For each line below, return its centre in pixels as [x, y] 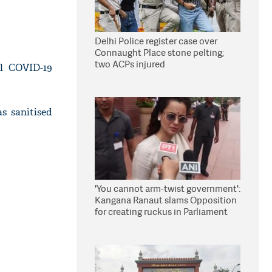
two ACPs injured [130, 64]
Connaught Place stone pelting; [159, 53]
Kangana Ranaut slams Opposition [166, 200]
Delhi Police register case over [156, 41]
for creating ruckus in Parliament [161, 212]
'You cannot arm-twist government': [168, 189]
